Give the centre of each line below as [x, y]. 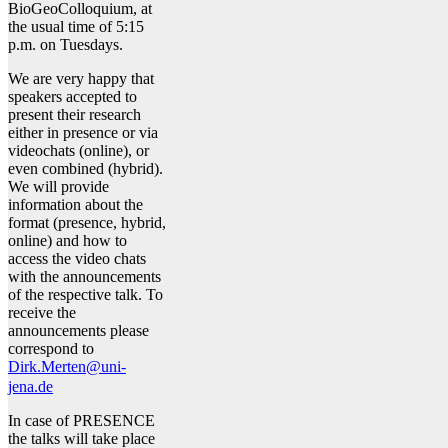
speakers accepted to [72, 96]
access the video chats [77, 258]
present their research [74, 114]
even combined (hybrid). [85, 168]
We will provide [58, 186]
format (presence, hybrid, [87, 222]
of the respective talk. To [85, 294]
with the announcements [84, 276]
